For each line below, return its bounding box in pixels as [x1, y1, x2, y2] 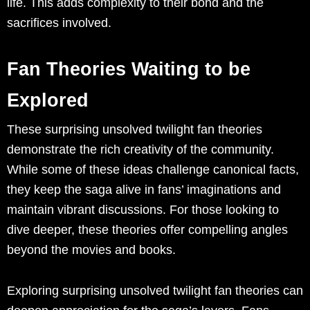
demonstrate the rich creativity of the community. [7, 143, 274, 157]
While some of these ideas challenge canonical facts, [7, 163, 299, 177]
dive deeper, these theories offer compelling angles [7, 223, 288, 237]
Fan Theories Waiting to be [7, 59, 250, 80]
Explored [7, 90, 89, 111]
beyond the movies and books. [7, 243, 176, 257]
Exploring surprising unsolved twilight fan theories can [7, 284, 303, 298]
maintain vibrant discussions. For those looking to [7, 203, 279, 217]
